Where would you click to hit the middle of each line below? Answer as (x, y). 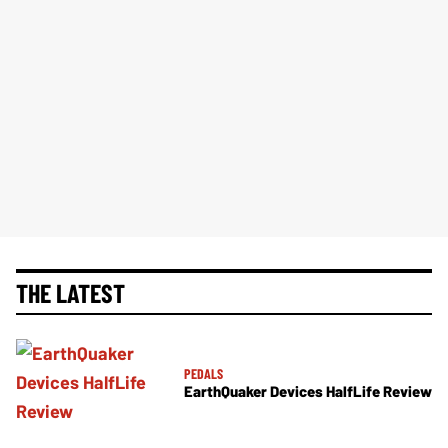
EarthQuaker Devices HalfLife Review (308, 391)
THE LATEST (70, 293)
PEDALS (203, 374)
